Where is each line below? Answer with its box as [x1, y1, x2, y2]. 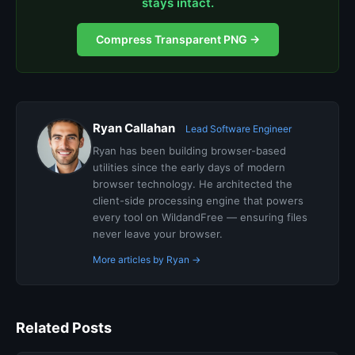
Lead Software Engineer [185, 123, 292, 135]
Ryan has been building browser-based [93, 144, 286, 157]
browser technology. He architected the [93, 177, 292, 190]
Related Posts [16, 319, 112, 336]
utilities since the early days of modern [93, 161, 285, 174]
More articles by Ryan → [93, 254, 200, 265]
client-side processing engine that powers [93, 194, 303, 207]
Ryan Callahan [93, 120, 175, 136]
